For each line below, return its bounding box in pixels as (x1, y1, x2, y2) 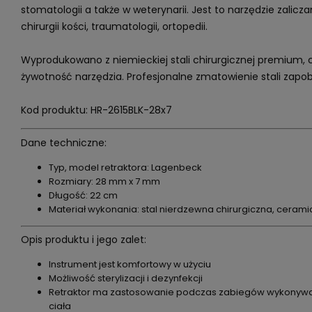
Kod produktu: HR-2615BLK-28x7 (20, 103, 172, 117)
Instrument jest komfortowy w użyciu (48, 258, 211, 271)
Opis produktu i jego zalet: (20, 233, 146, 247)
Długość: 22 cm (48, 188, 118, 202)
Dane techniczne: (20, 135, 107, 150)
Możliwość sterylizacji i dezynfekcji (48, 272, 203, 285)
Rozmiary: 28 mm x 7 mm (48, 174, 160, 188)
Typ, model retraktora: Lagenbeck (48, 160, 202, 174)
